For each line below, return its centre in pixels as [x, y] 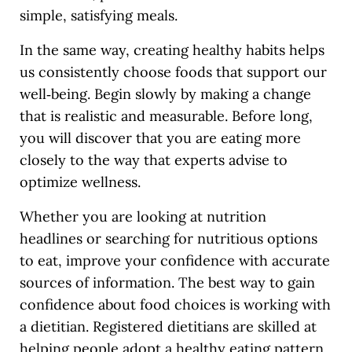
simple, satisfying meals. [98, 16]
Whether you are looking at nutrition [143, 217]
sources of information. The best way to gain [167, 283]
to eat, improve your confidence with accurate [174, 261]
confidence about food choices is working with [175, 305]
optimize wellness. [80, 182]
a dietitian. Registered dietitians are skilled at [168, 327]
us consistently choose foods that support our [173, 72]
